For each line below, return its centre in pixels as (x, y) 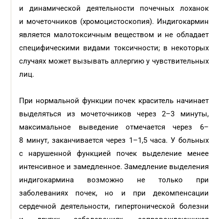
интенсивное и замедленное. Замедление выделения (114, 167)
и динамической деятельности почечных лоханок (114, 8)
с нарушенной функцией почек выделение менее (114, 153)
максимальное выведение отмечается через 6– (114, 127)
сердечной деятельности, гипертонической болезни (114, 206)
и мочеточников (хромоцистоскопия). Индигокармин (114, 22)
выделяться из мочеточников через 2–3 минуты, (114, 114)
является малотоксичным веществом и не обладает (114, 35)
